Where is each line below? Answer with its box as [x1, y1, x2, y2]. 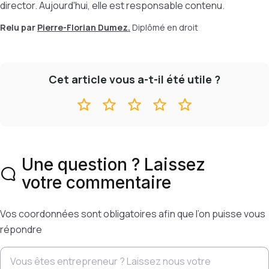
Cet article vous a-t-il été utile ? [49, 72, 220, 86]
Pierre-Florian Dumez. [37, 22, 130, 33]
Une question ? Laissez [22, 154, 205, 175]
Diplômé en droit [132, 22, 198, 33]
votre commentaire [22, 172, 171, 193]
